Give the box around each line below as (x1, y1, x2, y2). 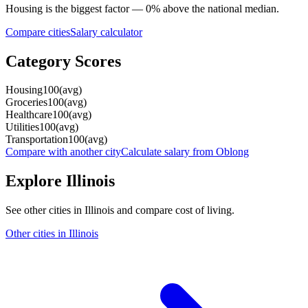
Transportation (5, 133, 68, 146)
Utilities (5, 121, 39, 133)
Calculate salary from (121, 146, 216, 158)
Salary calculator (70, 25, 142, 38)
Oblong (216, 146, 249, 158)
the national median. (189, 2, 279, 14)
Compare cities (5, 25, 70, 38)
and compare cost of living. (114, 204, 234, 217)
